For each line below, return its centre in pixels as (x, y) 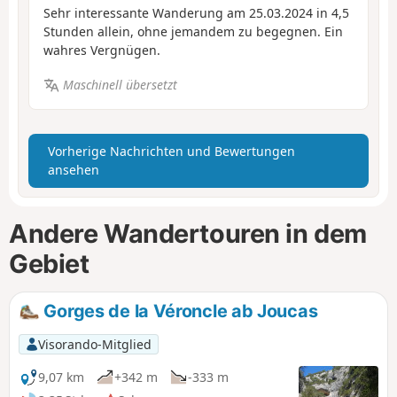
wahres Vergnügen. (102, 51)
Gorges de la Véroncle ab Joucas (179, 311)
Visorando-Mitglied (94, 344)
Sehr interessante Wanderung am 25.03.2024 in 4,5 (196, 13)
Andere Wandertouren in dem (188, 234)
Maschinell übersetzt (120, 84)
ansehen (74, 170)
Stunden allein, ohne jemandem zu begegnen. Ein (193, 32)
